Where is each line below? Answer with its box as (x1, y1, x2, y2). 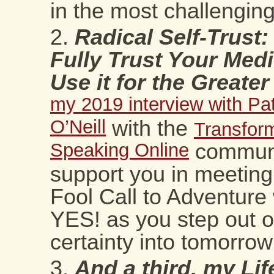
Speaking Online (50, 139, 189, 164)
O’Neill (50, 116, 106, 141)
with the (106, 116, 194, 141)
